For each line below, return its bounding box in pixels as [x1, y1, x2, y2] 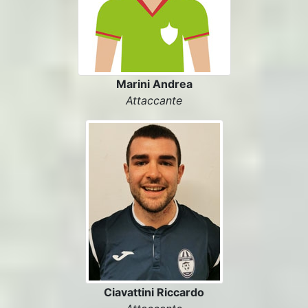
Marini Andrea [115, 77, 192, 91]
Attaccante [126, 93, 182, 107]
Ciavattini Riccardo [104, 285, 204, 299]
